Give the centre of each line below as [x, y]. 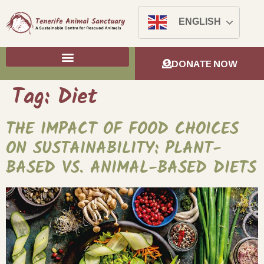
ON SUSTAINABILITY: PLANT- [114, 149]
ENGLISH [199, 22]
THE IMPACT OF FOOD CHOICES [122, 129]
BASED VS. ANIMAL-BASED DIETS [131, 168]
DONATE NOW [204, 64]
